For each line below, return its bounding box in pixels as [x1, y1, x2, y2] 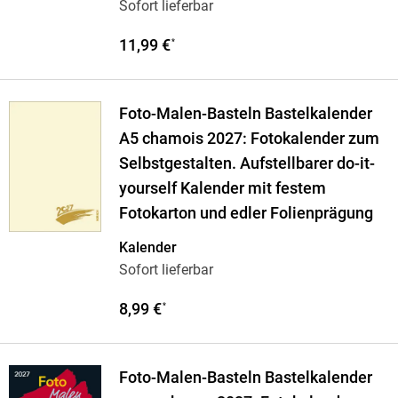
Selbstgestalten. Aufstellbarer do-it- [118, 155, 375, 173]
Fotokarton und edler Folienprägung [118, 204, 373, 223]
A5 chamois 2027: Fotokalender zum [118, 130, 379, 148]
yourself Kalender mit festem [118, 179, 326, 198]
